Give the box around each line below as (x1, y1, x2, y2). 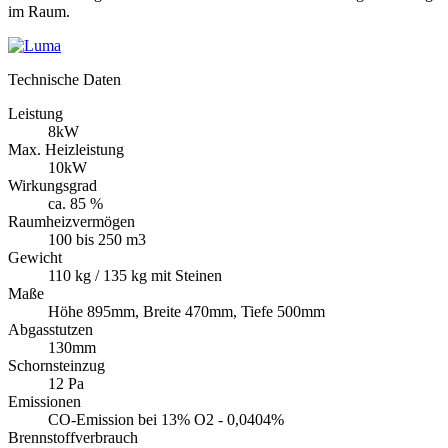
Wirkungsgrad (8, 176, 97, 194)
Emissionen (8, 392, 81, 410)
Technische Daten (8, 70, 121, 88)
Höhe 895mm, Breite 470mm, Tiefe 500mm (48, 302, 325, 320)
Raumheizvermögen (8, 212, 135, 230)
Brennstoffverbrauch (8, 428, 138, 446)
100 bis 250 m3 (48, 230, 146, 248)
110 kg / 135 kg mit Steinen (48, 266, 222, 284)
